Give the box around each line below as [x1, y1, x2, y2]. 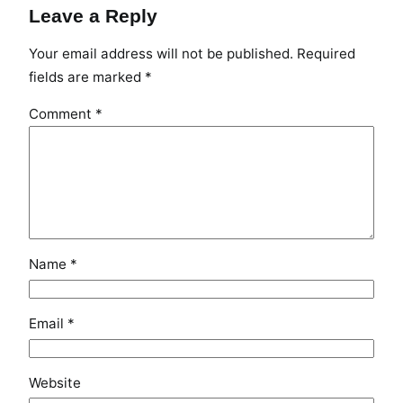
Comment [29, 104, 95, 122]
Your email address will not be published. [29, 44, 293, 62]
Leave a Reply [29, 5, 157, 27]
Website [29, 373, 81, 391]
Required [297, 44, 355, 62]
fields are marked [29, 67, 145, 85]
